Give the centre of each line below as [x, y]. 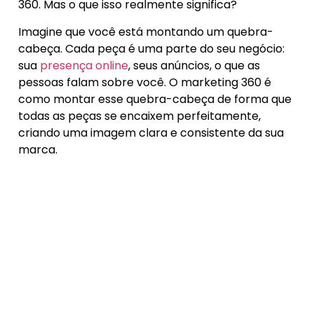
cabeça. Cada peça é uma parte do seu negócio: [151, 48]
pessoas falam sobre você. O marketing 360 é [145, 82]
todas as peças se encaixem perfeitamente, [139, 116]
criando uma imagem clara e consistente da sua [151, 132]
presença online [84, 65]
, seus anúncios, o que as [194, 65]
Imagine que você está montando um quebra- [146, 32]
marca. [38, 149]
